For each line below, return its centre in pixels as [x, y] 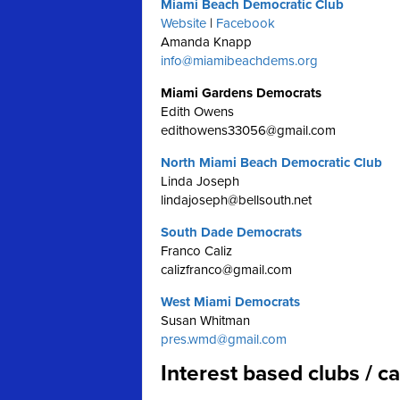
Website [183, 23]
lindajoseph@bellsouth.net [236, 200]
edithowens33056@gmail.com [248, 130]
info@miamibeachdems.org [239, 61]
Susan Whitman [205, 321]
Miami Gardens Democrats [241, 93]
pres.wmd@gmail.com [224, 339]
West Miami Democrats [230, 302]
